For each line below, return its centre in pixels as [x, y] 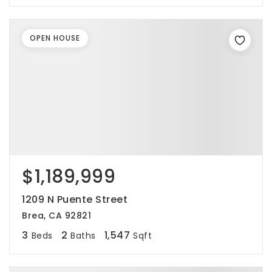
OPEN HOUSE [55, 38]
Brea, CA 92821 [56, 216]
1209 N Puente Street [75, 199]
